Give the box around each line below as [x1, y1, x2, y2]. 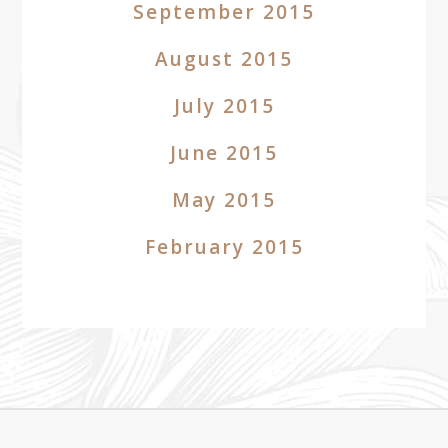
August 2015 [155, 46, 293, 72]
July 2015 [173, 93, 275, 119]
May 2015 [172, 187, 276, 213]
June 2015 [170, 140, 278, 166]
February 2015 [144, 234, 304, 260]
